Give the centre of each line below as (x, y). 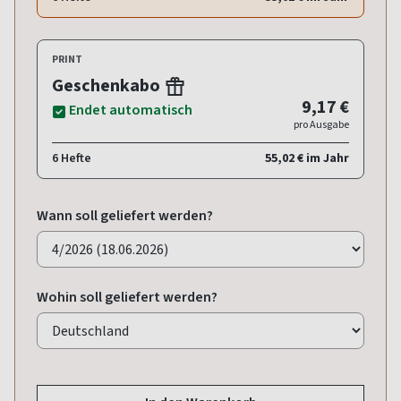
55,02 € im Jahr (307, 158)
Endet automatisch (131, 109)
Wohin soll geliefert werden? (127, 296)
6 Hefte (72, 158)
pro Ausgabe (321, 124)
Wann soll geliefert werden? (125, 215)
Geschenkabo (108, 85)
